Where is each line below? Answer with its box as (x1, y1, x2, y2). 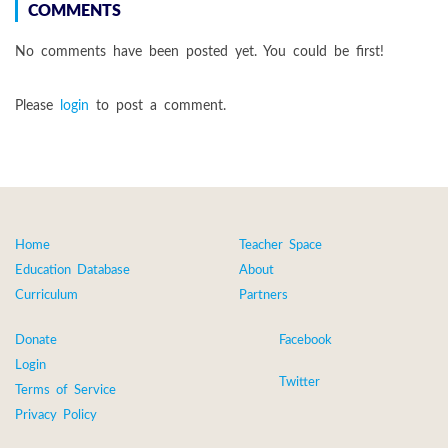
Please (15, 97, 60, 113)
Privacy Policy (15, 408, 97, 422)
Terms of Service (15, 383, 116, 397)
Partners (239, 288, 288, 302)
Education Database (15, 263, 130, 277)
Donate (15, 333, 57, 347)
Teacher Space (239, 238, 322, 252)
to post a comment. (89, 97, 226, 113)
